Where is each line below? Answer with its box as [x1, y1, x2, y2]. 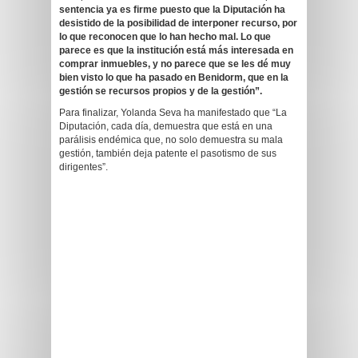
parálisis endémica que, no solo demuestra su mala [59, 134, 283, 145]
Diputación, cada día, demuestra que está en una [59, 121, 272, 132]
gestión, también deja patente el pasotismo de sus [59, 148, 276, 159]
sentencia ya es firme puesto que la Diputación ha [59, 4, 285, 15]
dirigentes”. [59, 161, 108, 173]
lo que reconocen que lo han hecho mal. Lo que [59, 31, 271, 42]
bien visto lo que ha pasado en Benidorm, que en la [59, 72, 288, 83]
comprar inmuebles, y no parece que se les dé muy [59, 58, 291, 70]
